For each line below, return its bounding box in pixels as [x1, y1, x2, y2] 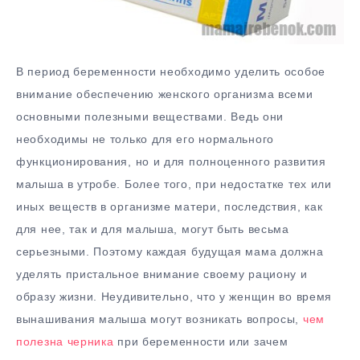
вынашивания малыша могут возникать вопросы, [16, 313, 303, 326]
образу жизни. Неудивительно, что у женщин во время [16, 290, 333, 304]
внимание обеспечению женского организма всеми [16, 88, 313, 101]
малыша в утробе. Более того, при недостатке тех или [16, 178, 332, 191]
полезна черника [16, 335, 114, 349]
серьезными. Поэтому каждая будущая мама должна [16, 245, 324, 259]
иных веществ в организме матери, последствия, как [16, 200, 323, 214]
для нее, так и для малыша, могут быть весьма [16, 223, 289, 236]
